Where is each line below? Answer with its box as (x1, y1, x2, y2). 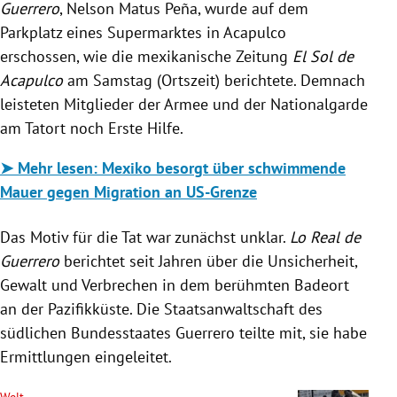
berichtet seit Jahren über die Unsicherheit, (59, 250, 357, 271)
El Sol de (292, 45, 354, 66)
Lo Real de (290, 226, 361, 247)
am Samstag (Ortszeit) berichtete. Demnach (63, 69, 365, 90)
